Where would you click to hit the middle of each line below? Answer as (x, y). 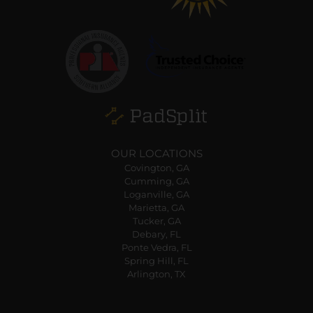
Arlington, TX (156, 274)
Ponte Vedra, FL (156, 248)
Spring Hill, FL (156, 261)
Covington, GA (156, 168)
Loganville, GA (156, 195)
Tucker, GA (156, 221)
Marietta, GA (156, 208)
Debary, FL (156, 234)
